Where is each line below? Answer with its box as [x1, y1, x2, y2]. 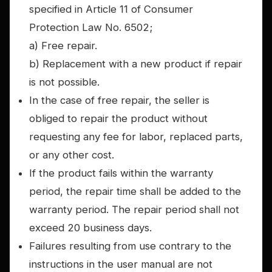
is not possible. [29, 76, 100, 89]
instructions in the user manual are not [29, 258, 212, 271]
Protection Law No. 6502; [29, 21, 152, 34]
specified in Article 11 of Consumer [29, 3, 193, 16]
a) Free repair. [29, 39, 97, 52]
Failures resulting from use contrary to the [29, 240, 231, 253]
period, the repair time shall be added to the [29, 185, 241, 198]
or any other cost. [29, 149, 114, 161]
